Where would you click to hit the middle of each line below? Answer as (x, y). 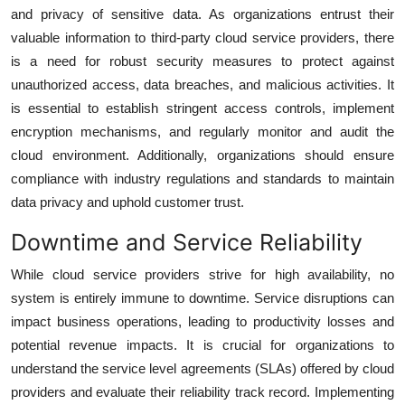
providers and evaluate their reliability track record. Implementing (202, 391)
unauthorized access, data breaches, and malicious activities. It (202, 84)
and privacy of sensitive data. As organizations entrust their (202, 14)
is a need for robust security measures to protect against (202, 61)
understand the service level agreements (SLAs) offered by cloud (202, 368)
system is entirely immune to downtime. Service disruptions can (202, 297)
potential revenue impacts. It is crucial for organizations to (202, 344)
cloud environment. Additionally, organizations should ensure (202, 155)
